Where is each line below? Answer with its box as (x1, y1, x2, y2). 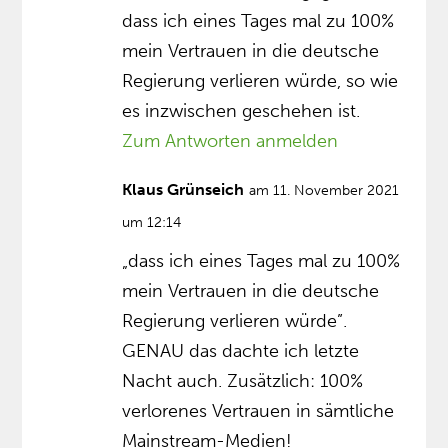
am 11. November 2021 (249, 181, 400, 199)
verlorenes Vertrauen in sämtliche (122, 399, 395, 422)
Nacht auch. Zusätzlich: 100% (122, 369, 364, 392)
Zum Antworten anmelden (122, 129, 339, 152)
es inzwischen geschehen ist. (122, 99, 361, 122)
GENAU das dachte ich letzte (122, 339, 360, 362)
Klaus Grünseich (122, 179, 245, 199)
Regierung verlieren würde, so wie (122, 69, 399, 92)
